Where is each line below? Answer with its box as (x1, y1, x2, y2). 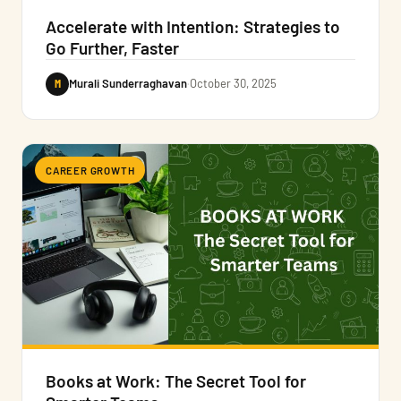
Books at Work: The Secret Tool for (46, 370, 306, 391)
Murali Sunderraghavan (69, 76, 187, 91)
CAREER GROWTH (46, 163, 135, 176)
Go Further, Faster (46, 37, 179, 58)
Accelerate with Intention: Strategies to (46, 15, 340, 37)
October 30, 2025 (190, 76, 277, 91)
